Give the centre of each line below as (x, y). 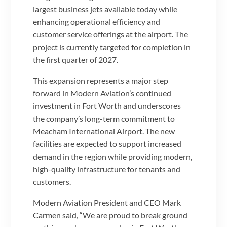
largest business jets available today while (105, 9)
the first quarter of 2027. (76, 60)
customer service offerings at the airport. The (111, 34)
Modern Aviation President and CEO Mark (107, 203)
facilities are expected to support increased (107, 144)
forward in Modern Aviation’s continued (102, 93)
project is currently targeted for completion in (112, 47)
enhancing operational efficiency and (97, 22)
